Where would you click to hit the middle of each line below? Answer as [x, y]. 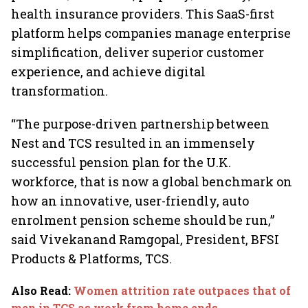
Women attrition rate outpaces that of [182, 290]
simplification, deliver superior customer [137, 52]
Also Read [40, 290]
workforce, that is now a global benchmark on [152, 181]
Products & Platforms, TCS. [91, 258]
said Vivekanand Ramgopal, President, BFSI [145, 239]
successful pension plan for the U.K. [121, 162]
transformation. [59, 91]
